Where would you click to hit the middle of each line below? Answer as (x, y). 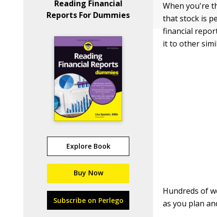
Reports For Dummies (88, 15)
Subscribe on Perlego (88, 200)
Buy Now (88, 173)
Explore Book (88, 146)
